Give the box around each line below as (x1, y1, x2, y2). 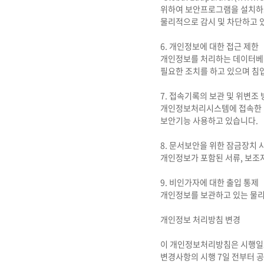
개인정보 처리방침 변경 (160, 213, 240, 225)
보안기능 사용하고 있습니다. (160, 114, 258, 126)
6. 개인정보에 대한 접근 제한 (160, 40, 259, 52)
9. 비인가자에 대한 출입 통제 (160, 176, 259, 188)
